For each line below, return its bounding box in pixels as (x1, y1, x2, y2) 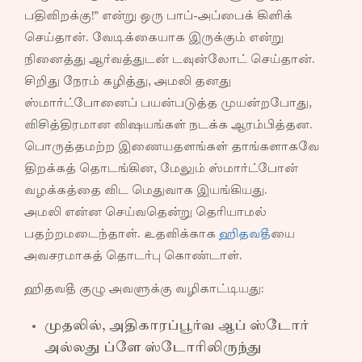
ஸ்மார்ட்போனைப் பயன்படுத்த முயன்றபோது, (24, 98, 312, 109)
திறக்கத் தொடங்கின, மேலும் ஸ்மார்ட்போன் (24, 163, 298, 175)
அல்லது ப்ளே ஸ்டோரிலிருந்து (44, 342, 262, 355)
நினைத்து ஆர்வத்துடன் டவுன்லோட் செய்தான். (24, 54, 315, 65)
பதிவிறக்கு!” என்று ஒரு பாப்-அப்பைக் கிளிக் (24, 11, 293, 22)
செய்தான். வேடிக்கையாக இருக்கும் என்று (24, 32, 284, 44)
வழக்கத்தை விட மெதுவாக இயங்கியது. (24, 185, 267, 196)
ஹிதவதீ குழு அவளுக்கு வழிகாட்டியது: (24, 284, 263, 295)
